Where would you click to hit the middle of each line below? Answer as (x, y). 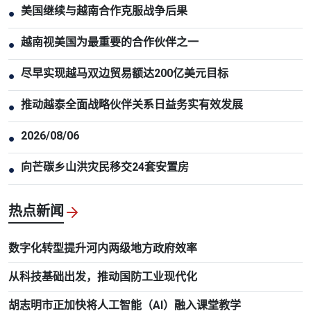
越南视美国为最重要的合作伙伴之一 (110, 42)
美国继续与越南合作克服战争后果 (104, 10)
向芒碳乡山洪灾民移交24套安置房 (105, 167)
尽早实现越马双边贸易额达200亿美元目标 (125, 73)
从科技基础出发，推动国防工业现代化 (103, 276)
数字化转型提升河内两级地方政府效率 (103, 248)
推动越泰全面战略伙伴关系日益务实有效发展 (132, 104)
